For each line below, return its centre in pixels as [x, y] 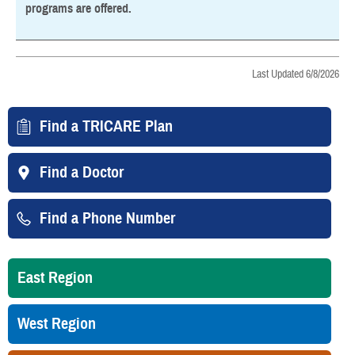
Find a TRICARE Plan [106, 127]
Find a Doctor [82, 173]
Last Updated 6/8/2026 [296, 75]
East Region [55, 278]
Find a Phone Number [107, 219]
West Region [57, 324]
